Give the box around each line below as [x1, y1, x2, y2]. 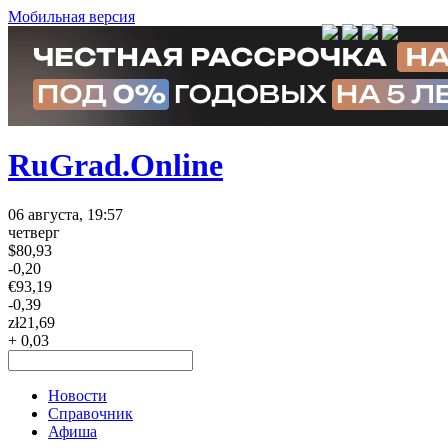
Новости [48, 386, 107, 404]
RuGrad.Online [8, 147, 223, 184]
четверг [8, 223, 60, 241]
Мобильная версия [8, 8, 135, 25]
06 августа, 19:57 [8, 205, 123, 223]
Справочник [48, 404, 133, 422]
